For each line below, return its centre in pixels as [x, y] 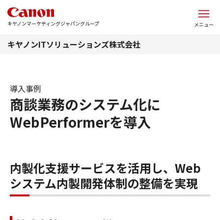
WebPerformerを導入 [80, 122]
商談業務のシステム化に [85, 104]
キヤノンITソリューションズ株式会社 [74, 44]
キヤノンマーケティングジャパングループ [53, 23]
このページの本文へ [110, 7]
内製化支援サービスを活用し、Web [105, 168]
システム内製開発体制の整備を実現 [104, 183]
